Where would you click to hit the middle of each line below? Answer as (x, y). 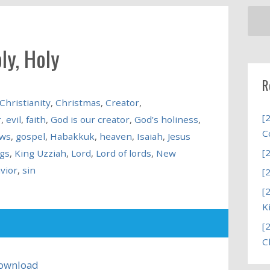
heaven (115, 136)
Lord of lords (123, 153)
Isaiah (149, 136)
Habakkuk (72, 136)
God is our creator (90, 119)
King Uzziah (40, 153)
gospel (30, 136)
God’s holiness (166, 119)
